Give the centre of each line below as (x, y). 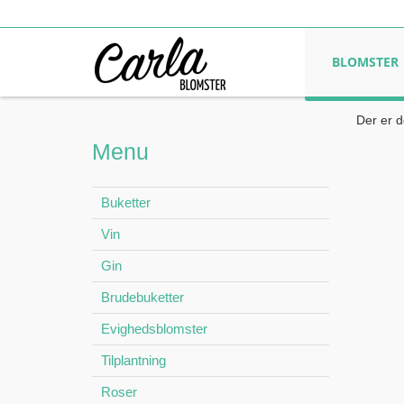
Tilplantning (133, 360)
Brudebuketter (142, 297)
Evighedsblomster (154, 329)
